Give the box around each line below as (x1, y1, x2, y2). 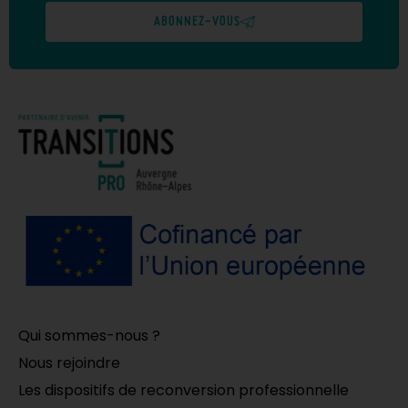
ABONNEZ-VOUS (153, 15, 240, 28)
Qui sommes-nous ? (18, 325, 160, 347)
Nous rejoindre (18, 352, 120, 374)
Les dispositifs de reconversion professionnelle (18, 380, 349, 402)
